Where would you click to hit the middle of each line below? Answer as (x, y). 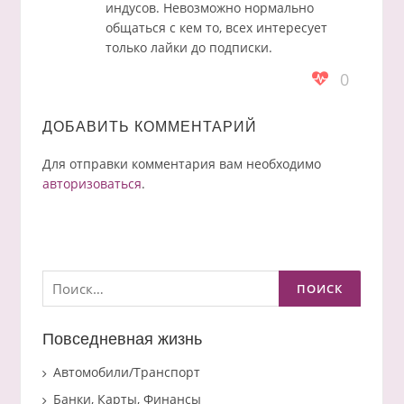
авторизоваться (92, 183)
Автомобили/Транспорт (126, 372)
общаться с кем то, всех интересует (217, 27)
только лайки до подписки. (189, 47)
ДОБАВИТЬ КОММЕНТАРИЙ (149, 127)
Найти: (62, 276)
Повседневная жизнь (122, 339)
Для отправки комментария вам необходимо (181, 163)
